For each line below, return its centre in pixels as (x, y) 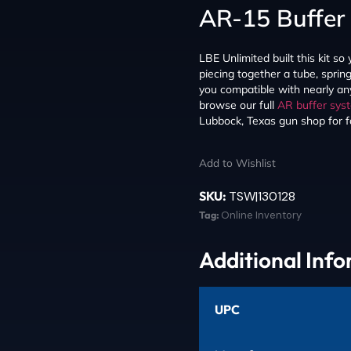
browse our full (238, 105)
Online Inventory (261, 215)
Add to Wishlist (237, 162)
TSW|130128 (262, 196)
